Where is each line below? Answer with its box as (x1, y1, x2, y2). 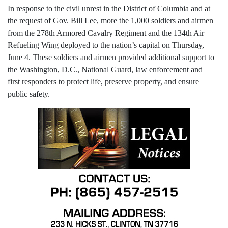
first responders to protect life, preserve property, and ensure (8, 77, 199, 87)
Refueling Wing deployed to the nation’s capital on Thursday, (8, 41, 204, 50)
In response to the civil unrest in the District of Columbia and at (8, 4, 210, 13)
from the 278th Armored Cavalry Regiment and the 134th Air (8, 28, 204, 38)
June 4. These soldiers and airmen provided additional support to (8, 53, 214, 62)
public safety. (8, 90, 50, 99)
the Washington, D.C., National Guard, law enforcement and (8, 65, 203, 74)
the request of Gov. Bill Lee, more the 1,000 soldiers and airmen (8, 16, 213, 25)
